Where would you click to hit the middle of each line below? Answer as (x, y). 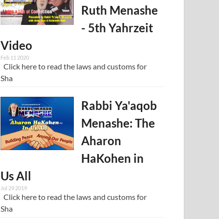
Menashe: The (118, 123)
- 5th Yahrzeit (117, 27)
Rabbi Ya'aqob (119, 105)
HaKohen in (113, 158)
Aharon (101, 140)
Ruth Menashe (120, 10)
